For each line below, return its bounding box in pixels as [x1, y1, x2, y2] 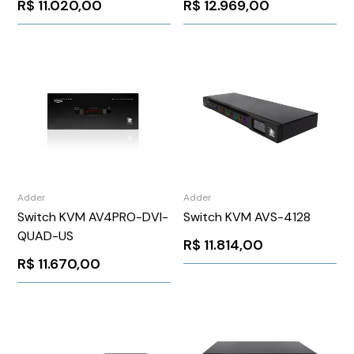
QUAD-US [17, 228, 74, 245]
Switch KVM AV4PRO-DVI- [17, 209, 169, 226]
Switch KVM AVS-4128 [183, 209, 311, 226]
